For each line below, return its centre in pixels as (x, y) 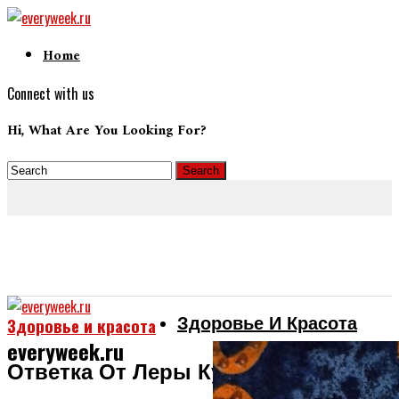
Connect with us (51, 94)
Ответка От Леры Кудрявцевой (173, 374)
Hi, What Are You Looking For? (107, 131)
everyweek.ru (65, 350)
